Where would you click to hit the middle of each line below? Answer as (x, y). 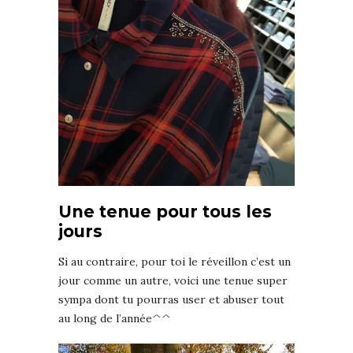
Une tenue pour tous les (165, 211)
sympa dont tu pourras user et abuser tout (171, 299)
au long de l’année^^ (115, 318)
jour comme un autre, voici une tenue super (173, 280)
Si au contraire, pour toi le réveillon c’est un (175, 261)
